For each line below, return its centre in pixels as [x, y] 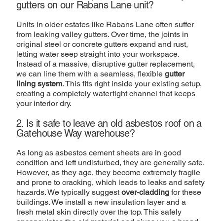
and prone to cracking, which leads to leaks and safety [110, 183]
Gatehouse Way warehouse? [75, 133]
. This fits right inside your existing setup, [132, 84]
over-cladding [145, 192]
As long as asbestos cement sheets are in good [98, 153]
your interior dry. [44, 104]
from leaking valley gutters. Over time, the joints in [102, 35]
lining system [39, 84]
